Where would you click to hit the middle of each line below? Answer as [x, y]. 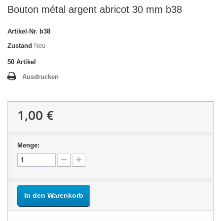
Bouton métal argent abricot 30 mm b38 [95, 9]
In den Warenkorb [54, 195]
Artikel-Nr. [22, 31]
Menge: [28, 145]
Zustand [20, 46]
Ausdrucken [40, 77]
